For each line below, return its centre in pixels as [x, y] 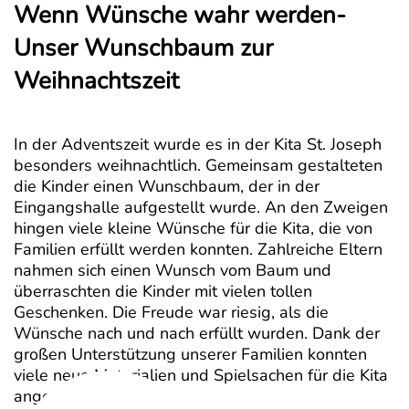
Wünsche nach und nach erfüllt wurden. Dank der [197, 333]
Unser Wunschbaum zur [143, 47]
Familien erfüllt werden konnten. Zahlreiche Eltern [198, 249]
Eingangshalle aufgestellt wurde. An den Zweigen [201, 207]
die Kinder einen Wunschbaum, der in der [167, 186]
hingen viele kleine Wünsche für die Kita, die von [193, 228]
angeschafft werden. [90, 396]
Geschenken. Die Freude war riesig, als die [171, 312]
